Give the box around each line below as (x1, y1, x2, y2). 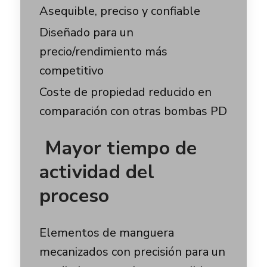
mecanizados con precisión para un (39, 244, 225, 260)
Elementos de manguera (39, 225, 174, 241)
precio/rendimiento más (39, 44, 167, 60)
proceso (39, 183, 110, 209)
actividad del (39, 159, 154, 185)
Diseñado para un (39, 24, 133, 41)
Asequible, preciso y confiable (39, 3, 200, 19)
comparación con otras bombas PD (39, 103, 227, 119)
